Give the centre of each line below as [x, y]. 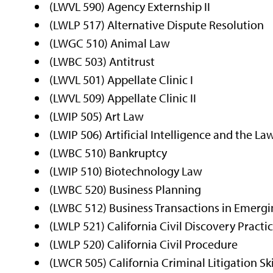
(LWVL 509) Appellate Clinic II [123, 97]
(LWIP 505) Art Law [97, 116]
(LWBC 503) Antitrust [102, 61]
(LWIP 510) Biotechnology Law [126, 171]
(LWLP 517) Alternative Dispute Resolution [157, 24]
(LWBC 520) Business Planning [126, 189]
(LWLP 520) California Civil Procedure [144, 244]
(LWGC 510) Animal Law [110, 43]
